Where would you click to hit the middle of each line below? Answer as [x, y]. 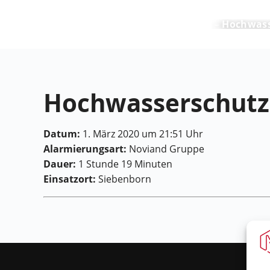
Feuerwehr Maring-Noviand [127, 24]
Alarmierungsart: [85, 149]
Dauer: [60, 164]
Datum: [62, 134]
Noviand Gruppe [165, 149]
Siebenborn [124, 179]
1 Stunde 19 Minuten [124, 164]
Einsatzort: [70, 179]
